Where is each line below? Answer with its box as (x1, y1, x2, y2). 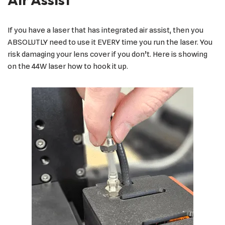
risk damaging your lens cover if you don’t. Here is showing (8, 49, 207, 59)
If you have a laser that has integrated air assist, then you (8, 25, 203, 35)
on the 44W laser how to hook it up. (8, 61, 128, 71)
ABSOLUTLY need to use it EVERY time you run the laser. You (8, 37, 212, 47)
